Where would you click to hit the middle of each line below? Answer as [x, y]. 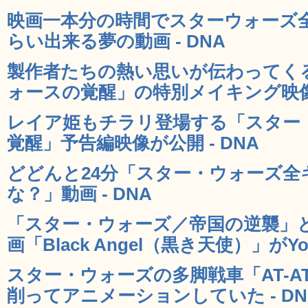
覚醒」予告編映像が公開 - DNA [133, 143]
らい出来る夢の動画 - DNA [116, 41]
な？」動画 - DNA [79, 194]
